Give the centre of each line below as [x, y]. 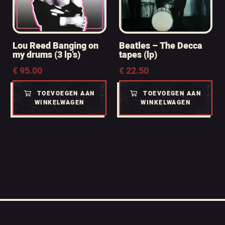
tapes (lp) [138, 55]
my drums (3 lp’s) [46, 55]
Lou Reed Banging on [55, 46]
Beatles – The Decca [160, 46]
